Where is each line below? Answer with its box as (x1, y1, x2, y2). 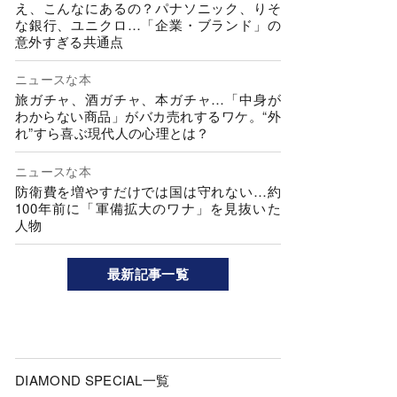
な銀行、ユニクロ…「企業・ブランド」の (15, 14, 281, 34)
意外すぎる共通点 (15, 31, 124, 51)
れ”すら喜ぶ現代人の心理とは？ (15, 123, 210, 143)
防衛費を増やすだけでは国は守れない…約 (15, 181, 281, 200)
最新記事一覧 (107, 263, 189, 284)
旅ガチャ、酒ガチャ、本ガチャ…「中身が (15, 90, 281, 109)
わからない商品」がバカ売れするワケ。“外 (15, 106, 281, 126)
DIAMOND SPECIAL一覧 (15, 370, 170, 389)
